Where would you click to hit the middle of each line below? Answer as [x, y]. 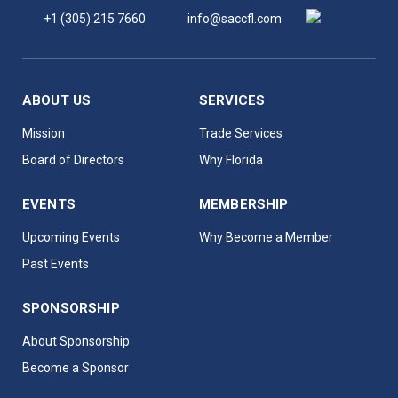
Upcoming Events [71, 237]
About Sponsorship [76, 341]
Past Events [56, 264]
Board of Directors [73, 160]
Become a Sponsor [76, 368]
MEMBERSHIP [244, 204]
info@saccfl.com [235, 19]
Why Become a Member [266, 237]
